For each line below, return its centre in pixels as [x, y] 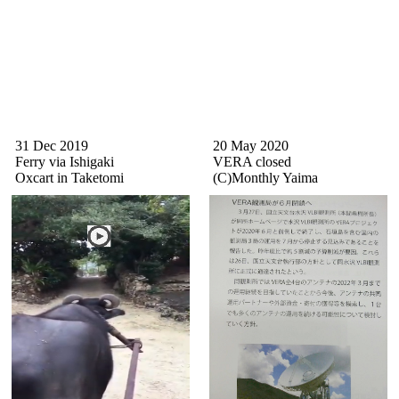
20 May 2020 [244, 145]
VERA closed [245, 161]
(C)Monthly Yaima [258, 177]
